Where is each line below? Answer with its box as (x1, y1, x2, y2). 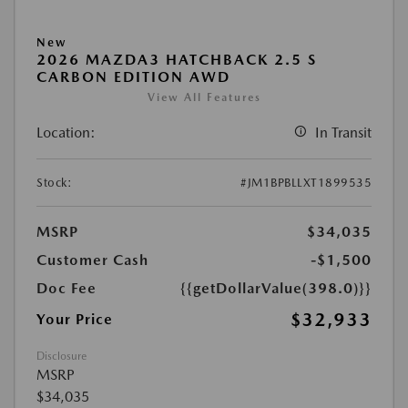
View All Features (147, 91, 261, 105)
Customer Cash (36, 251, 148, 270)
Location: (36, 124, 96, 142)
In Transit (315, 124, 372, 142)
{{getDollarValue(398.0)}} (180, 280, 372, 298)
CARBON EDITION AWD (36, 68, 230, 87)
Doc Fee (36, 280, 97, 298)
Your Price (36, 311, 113, 329)
